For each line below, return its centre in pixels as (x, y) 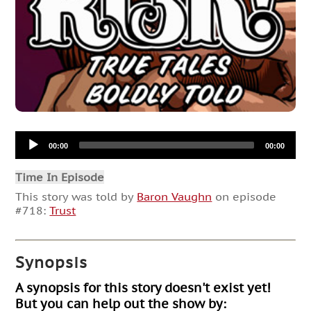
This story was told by (76, 196)
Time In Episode (60, 177)
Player (32, 151)
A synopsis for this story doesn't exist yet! (143, 288)
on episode (244, 196)
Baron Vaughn (175, 196)
